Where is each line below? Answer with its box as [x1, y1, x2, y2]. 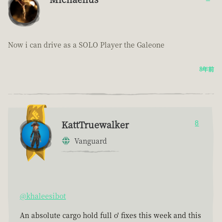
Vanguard [74, 136, 107, 146]
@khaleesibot [20, 191, 66, 201]
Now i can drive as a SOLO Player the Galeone [8, 40, 165, 50]
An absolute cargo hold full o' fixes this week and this [20, 210, 201, 221]
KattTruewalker [61, 118, 129, 131]
